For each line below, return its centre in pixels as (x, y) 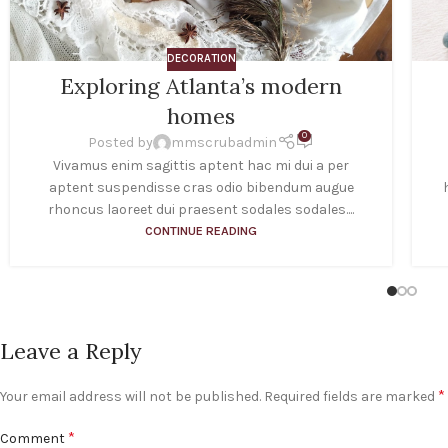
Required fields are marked (351, 397)
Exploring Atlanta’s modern (201, 85)
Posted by (121, 142)
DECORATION (201, 59)
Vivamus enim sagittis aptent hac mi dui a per (201, 166)
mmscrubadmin (224, 142)
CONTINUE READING (201, 231)
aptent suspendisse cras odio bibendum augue (201, 188)
